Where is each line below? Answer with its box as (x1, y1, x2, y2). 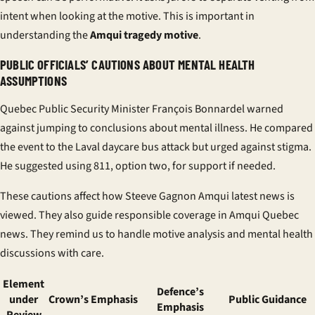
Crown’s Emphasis (49, 292, 138, 307)
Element (3, 276, 44, 292)
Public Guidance (229, 292, 307, 307)
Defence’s (157, 284, 204, 300)
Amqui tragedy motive (90, 27, 198, 43)
